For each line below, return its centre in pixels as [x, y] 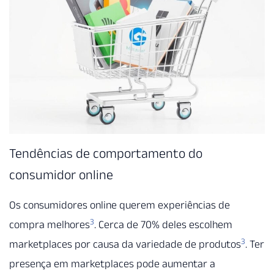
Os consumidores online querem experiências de [120, 205]
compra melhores [50, 225]
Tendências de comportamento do [106, 153]
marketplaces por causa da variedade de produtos [125, 244]
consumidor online [61, 175]
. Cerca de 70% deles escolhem [163, 225]
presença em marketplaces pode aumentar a [112, 264]
